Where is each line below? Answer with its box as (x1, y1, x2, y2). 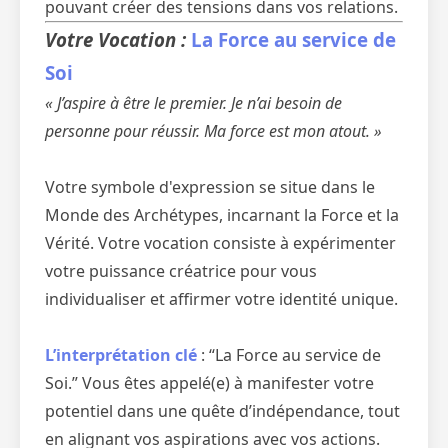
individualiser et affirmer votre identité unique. (45, 288, 398, 310)
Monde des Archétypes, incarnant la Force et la (45, 204, 399, 226)
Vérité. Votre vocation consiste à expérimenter (45, 232, 396, 254)
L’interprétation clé (45, 344, 197, 366)
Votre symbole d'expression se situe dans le (45, 176, 375, 198)
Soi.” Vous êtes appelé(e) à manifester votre (45, 372, 374, 394)
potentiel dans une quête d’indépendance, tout (45, 400, 400, 422)
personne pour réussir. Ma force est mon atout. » (45, 120, 382, 142)
